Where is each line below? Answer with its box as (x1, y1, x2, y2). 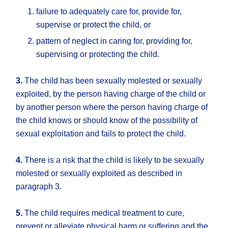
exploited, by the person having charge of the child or (16, 90, 206, 99)
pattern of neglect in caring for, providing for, (36, 37, 193, 46)
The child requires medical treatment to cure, (22, 209, 185, 218)
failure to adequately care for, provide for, (36, 7, 182, 16)
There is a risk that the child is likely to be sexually (22, 156, 205, 165)
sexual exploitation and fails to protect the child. (16, 129, 186, 138)
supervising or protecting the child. (36, 50, 160, 59)
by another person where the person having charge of (16, 103, 208, 112)
